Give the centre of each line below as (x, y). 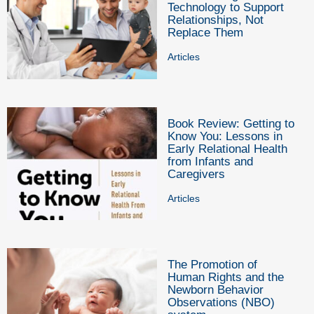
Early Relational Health (227, 149)
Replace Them (205, 33)
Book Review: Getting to (231, 123)
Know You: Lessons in (225, 136)
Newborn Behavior (216, 289)
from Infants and (210, 161)
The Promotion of (212, 264)
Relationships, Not (216, 20)
